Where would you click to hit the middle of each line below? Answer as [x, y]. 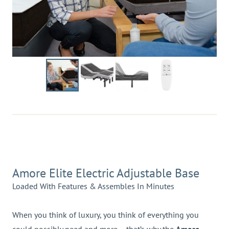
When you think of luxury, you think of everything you [106, 215]
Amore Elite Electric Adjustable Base [106, 173]
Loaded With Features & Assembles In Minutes [93, 186]
